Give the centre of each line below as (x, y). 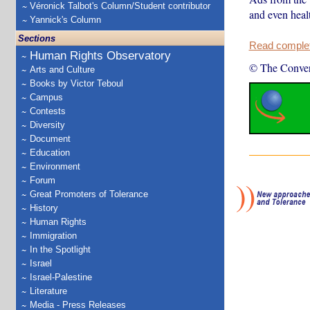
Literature (48, 291)
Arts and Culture (62, 70)
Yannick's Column (65, 20)
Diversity (47, 125)
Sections (37, 38)
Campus (46, 97)
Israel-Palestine (61, 277)
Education (50, 153)
